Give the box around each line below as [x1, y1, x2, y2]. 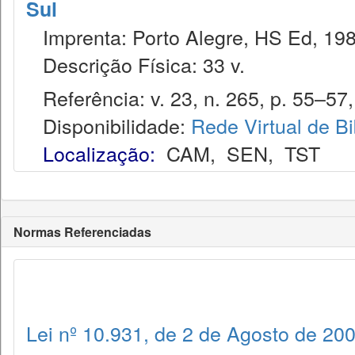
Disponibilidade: [26, 111, 191, 139]
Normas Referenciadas [13, 223, 151, 241]
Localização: [43, 139, 155, 167]
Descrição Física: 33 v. [26, 50, 245, 78]
